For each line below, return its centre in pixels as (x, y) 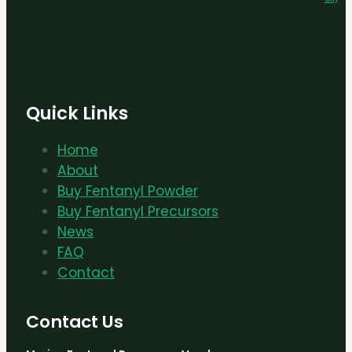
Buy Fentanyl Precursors (138, 212)
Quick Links (77, 114)
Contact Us (75, 321)
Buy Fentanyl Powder (128, 191)
